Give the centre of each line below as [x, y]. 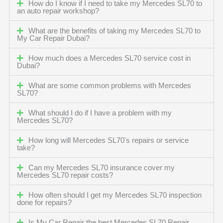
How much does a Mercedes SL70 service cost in [110, 58]
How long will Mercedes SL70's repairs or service [109, 141]
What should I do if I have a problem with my [100, 113]
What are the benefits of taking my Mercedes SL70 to [115, 31]
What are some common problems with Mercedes [110, 86]
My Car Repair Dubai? [53, 39]
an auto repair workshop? [58, 11]
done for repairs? [44, 203]
